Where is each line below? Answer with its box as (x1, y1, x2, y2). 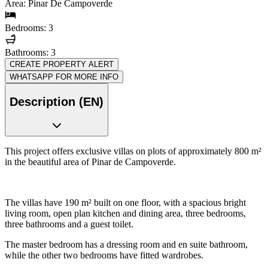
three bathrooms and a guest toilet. (5, 219, 133, 230)
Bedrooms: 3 (5, 22, 53, 33)
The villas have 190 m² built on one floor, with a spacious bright (5, 197, 246, 208)
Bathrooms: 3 (5, 47, 56, 58)
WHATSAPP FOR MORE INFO (10, 72, 118, 82)
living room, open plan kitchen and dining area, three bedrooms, (5, 208, 246, 219)
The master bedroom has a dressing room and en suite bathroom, (5, 239, 248, 250)
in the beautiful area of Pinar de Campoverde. (5, 157, 176, 167)
